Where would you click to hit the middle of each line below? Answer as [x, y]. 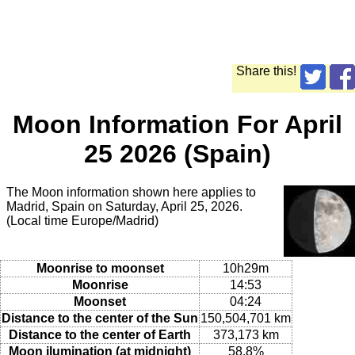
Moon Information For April [177, 124]
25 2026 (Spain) [177, 153]
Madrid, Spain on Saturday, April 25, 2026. [124, 207]
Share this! [266, 71]
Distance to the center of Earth [100, 334]
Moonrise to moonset [100, 268]
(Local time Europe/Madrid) [82, 221]
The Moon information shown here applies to [131, 193]
